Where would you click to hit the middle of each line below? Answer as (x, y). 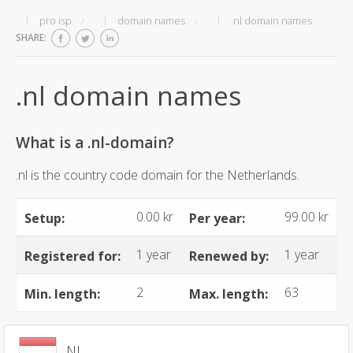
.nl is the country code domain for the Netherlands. (158, 175)
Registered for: (72, 256)
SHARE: (31, 37)
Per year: (217, 218)
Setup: (45, 218)
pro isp (56, 20)
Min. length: (62, 294)
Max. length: (229, 294)
